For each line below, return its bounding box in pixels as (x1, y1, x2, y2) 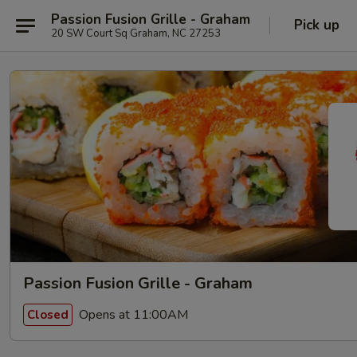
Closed (27, 306, 69, 323)
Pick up (294, 16, 339, 34)
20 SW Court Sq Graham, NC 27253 (51, 25, 221, 41)
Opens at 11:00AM (76, 305, 188, 324)
